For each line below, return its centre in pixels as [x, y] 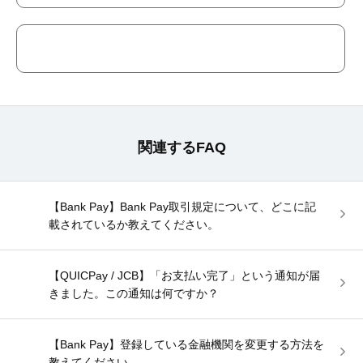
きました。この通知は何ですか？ [134, 293]
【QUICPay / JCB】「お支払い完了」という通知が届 [184, 275]
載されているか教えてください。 [134, 224]
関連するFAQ [181, 147]
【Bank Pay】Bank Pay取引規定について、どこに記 [182, 207]
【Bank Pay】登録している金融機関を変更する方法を [186, 344]
